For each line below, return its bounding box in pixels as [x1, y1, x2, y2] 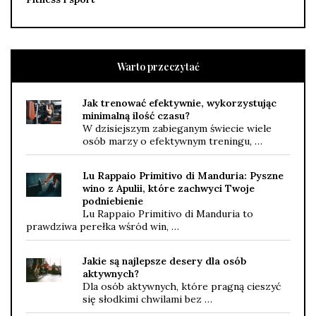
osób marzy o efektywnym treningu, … [83, 135, 262, 148]
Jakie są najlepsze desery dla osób [83, 255, 246, 268]
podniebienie [83, 195, 143, 208]
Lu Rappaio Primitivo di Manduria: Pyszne [83, 169, 284, 183]
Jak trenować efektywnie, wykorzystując [83, 97, 276, 110]
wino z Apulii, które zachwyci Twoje [83, 182, 255, 195]
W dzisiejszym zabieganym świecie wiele [83, 122, 272, 135]
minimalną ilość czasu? [83, 109, 190, 123]
